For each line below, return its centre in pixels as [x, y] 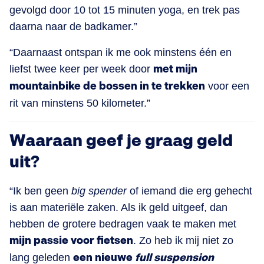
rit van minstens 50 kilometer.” [80, 103]
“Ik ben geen [40, 191]
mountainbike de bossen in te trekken [107, 86]
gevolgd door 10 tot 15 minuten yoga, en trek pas [125, 10]
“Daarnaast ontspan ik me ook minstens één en [121, 52]
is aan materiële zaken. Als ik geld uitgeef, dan [118, 207]
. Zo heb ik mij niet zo [183, 240]
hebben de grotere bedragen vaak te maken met [123, 224]
